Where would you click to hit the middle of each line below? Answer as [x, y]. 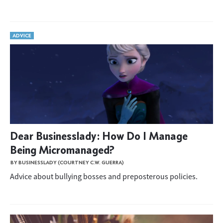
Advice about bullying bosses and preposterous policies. [104, 176]
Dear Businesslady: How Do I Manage [99, 136]
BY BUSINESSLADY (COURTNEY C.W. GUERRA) [67, 163]
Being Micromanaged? [62, 150]
